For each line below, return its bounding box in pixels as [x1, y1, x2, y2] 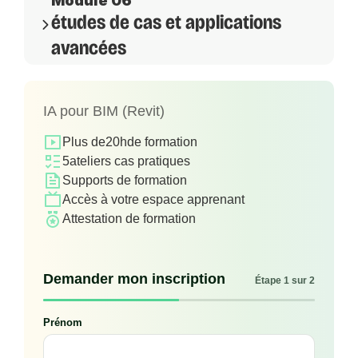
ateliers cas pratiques [70, 154, 190, 169]
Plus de [62, 135, 105, 149]
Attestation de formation [62, 212, 196, 226]
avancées [51, 36, 126, 61]
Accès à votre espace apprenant [62, 193, 245, 207]
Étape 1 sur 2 [255, 275, 315, 287]
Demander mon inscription [43, 271, 225, 288]
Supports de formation [62, 173, 187, 188]
